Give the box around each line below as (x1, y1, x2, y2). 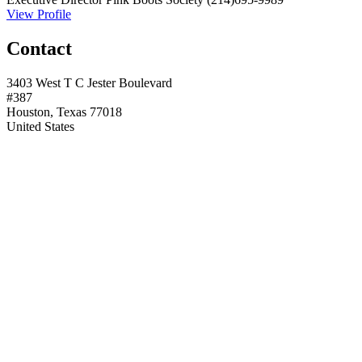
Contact (6, 38, 72, 60)
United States (6, 120, 74, 134)
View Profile (6, 7, 71, 22)
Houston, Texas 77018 (6, 105, 122, 120)
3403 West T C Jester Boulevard (6, 76, 172, 90)
